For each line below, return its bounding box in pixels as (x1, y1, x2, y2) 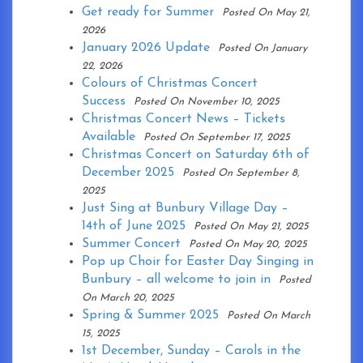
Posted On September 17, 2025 (143, 132, 290, 143)
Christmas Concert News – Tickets (82, 113, 285, 126)
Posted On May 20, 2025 (189, 239, 307, 250)
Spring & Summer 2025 (82, 309, 219, 322)
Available (82, 130, 135, 144)
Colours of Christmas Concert (82, 77, 258, 91)
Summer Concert (82, 237, 181, 251)
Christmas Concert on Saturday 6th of (82, 148, 310, 162)
